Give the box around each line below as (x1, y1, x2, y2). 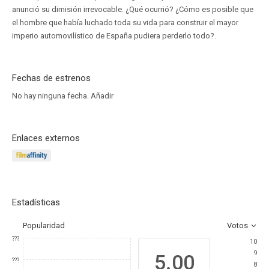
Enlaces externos (12, 133, 80, 144)
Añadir (91, 91, 113, 100)
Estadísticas (12, 197, 60, 208)
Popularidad (23, 221, 65, 230)
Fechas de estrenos (12, 73, 91, 83)
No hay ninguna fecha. (12, 91, 91, 100)
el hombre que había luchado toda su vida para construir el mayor (12, 18, 238, 27)
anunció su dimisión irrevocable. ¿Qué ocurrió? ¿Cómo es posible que (12, 5, 253, 14)
